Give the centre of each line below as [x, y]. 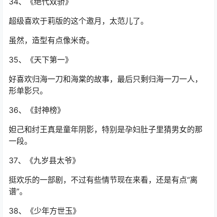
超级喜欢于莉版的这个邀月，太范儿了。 [78, 21]
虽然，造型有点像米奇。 [51, 40]
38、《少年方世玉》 [45, 211]
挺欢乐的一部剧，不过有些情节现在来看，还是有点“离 [103, 180]
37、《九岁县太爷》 [44, 161]
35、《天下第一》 [41, 60]
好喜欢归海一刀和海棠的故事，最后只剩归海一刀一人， [106, 79]
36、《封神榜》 [37, 110]
